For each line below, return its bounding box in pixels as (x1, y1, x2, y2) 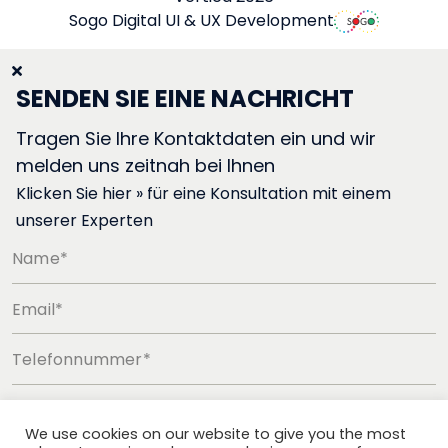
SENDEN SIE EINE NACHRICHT (16, 82, 354, 116)
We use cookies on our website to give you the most (25, 424, 406, 444)
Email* (12, 297, 64, 321)
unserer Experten (16, 209, 153, 233)
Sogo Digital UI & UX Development (69, 9, 334, 33)
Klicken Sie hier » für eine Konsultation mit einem (16, 182, 391, 206)
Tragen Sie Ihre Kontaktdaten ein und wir (16, 126, 376, 152)
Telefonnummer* (12, 348, 151, 372)
